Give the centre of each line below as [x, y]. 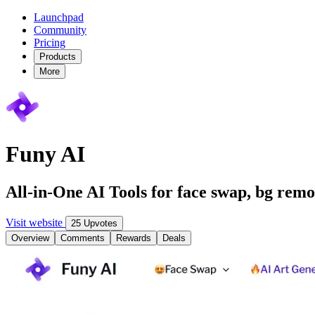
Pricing [50, 43]
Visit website [36, 222]
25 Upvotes [94, 223]
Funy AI [45, 154]
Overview [30, 238]
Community [60, 30]
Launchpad [59, 17]
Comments [83, 238]
